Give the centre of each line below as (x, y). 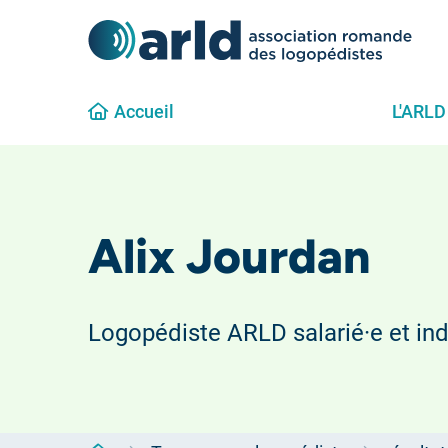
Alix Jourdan (229, 256)
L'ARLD (418, 111)
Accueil (144, 111)
